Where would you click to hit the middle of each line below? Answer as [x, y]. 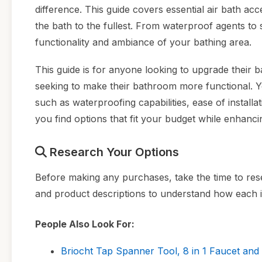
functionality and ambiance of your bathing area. [143, 42]
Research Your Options [113, 152]
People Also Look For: [85, 224]
